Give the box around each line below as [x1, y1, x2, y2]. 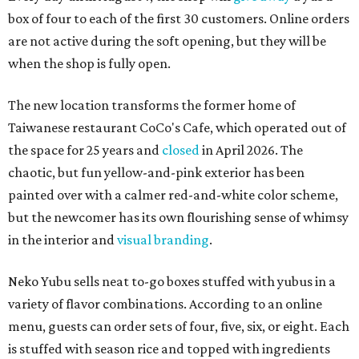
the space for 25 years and [8, 142, 162, 159]
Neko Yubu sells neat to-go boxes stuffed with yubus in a [8, 273, 336, 290]
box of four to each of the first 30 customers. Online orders [8, 10, 349, 27]
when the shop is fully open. [8, 55, 171, 72]
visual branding [117, 232, 209, 248]
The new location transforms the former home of [8, 97, 296, 114]
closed [162, 142, 200, 159]
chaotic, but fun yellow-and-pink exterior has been [8, 164, 305, 181]
